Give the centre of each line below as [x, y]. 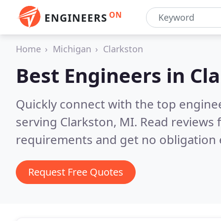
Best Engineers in [103, 75]
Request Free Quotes [76, 172]
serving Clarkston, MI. [78, 122]
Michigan [72, 49]
